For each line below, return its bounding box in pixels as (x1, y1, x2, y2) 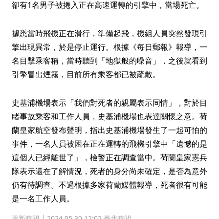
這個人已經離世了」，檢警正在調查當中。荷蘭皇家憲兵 (12, 152, 207, 163)
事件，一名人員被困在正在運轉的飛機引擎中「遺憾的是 (12, 138, 207, 150)
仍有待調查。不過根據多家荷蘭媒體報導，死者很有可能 (12, 179, 207, 191)
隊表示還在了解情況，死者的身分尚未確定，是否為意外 (12, 166, 207, 177)
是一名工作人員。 (12, 193, 74, 204)
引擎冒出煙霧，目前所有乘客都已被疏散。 (12, 69, 160, 80)
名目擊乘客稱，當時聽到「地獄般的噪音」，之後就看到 (12, 55, 207, 66)
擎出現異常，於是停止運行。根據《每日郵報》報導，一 (12, 42, 207, 53)
